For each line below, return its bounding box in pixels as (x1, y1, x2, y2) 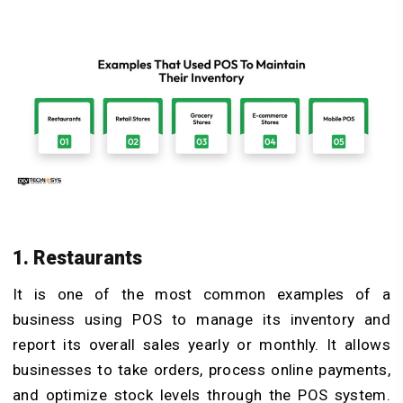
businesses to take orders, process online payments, (13, 360, 390, 379)
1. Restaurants (13, 246, 142, 269)
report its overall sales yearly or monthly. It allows (13, 335, 390, 354)
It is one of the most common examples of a (13, 284, 390, 303)
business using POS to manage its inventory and (13, 309, 390, 328)
